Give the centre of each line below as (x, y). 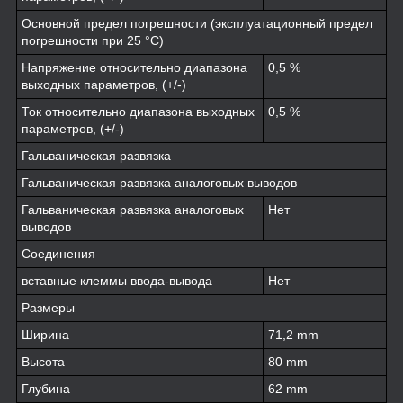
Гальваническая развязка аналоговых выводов (159, 183)
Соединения (58, 254)
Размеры (48, 308)
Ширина (45, 335)
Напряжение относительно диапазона (134, 68)
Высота (43, 362)
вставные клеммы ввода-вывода (117, 281)
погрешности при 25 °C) (93, 41)
